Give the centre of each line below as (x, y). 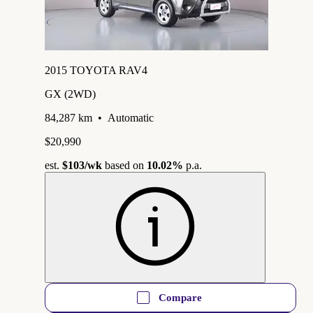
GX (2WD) (70, 94)
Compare (180, 297)
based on (124, 165)
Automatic (131, 117)
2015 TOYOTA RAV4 (96, 70)
